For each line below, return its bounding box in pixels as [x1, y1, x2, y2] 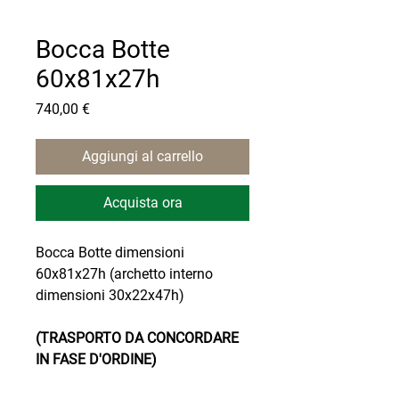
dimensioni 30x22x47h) [36, 286, 184, 304]
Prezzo [89, 99, 132, 117]
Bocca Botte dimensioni [36, 243, 184, 261]
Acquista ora [102, 193, 183, 211]
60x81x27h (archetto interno [36, 265, 213, 282]
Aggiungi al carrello [82, 147, 203, 165]
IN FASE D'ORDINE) [36, 350, 157, 368]
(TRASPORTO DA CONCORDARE [36, 329, 239, 346]
